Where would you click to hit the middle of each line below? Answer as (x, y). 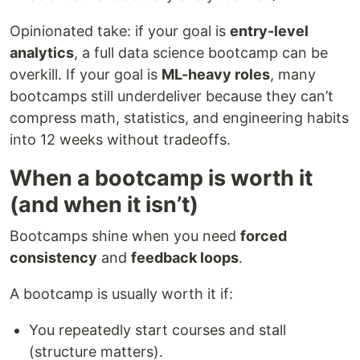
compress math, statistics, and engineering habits (179, 118)
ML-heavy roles (216, 74)
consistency (53, 258)
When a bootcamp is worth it (161, 178)
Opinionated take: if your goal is (120, 31)
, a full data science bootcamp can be (201, 53)
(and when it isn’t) (104, 205)
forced (264, 236)
